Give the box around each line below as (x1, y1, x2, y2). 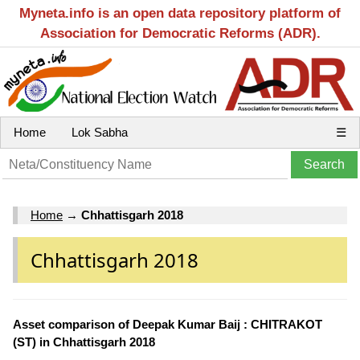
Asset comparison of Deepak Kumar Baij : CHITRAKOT (13, 317, 322, 331)
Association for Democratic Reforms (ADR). (39, 26, 321, 41)
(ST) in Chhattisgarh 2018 (13, 334, 155, 349)
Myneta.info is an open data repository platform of (19, 6, 341, 21)
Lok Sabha (72, 125, 128, 139)
